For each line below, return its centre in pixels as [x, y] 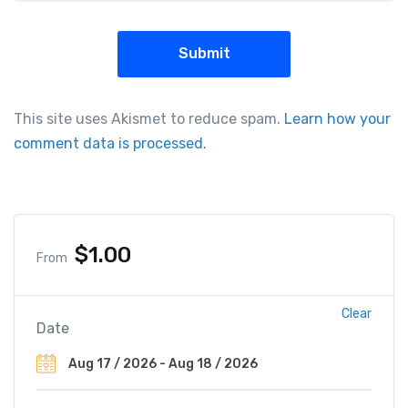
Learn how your [337, 118]
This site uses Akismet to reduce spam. [149, 118]
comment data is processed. [110, 143]
